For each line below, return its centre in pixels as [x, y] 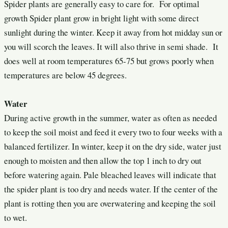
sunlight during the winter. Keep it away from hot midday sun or [113, 32]
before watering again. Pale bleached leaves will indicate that [110, 175]
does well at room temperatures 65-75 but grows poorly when [109, 61]
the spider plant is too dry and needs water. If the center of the [111, 189]
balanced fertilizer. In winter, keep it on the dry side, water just [113, 146]
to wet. [16, 217]
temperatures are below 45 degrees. [65, 75]
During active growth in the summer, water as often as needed [110, 118]
